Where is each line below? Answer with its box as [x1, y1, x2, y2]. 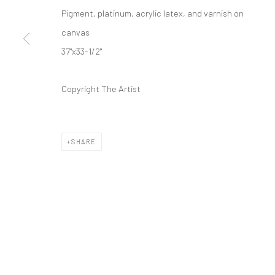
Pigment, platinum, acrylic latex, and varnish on [61, 7, 244, 18]
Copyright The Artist [61, 82, 141, 94]
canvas [61, 26, 90, 37]
